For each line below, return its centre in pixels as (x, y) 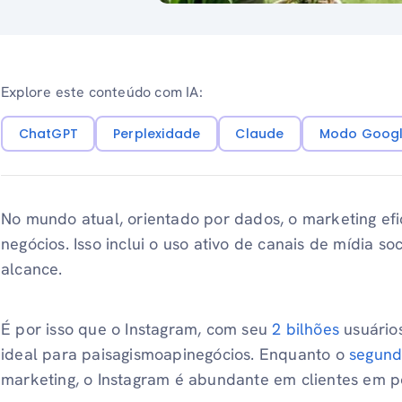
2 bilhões (306, 329)
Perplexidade (157, 133)
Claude (260, 133)
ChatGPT (48, 133)
